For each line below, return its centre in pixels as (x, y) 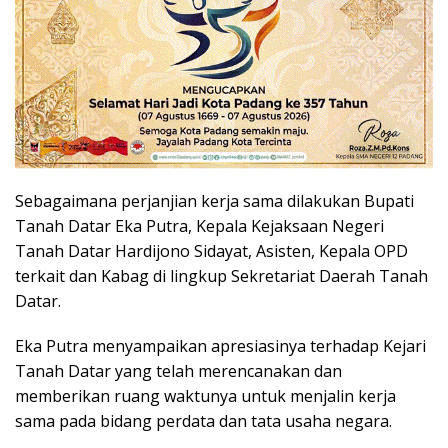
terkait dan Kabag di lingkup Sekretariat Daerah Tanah (221, 275)
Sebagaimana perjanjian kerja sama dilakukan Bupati (214, 200)
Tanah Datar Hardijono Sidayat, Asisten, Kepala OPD (211, 250)
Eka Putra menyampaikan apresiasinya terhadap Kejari (220, 345)
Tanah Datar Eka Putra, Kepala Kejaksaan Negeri (199, 225)
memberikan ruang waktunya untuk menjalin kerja (205, 395)
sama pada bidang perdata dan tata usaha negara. (203, 420)
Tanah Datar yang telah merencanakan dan (178, 370)
